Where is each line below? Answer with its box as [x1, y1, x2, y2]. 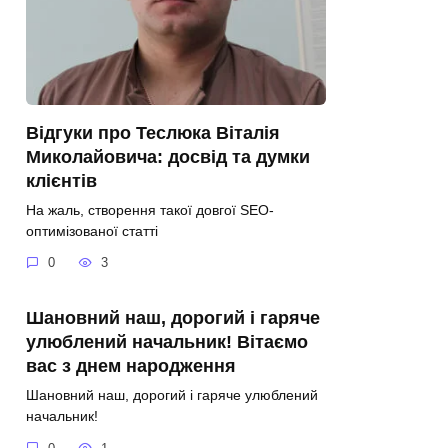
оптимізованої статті [26, 222, 158, 239]
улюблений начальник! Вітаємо [26, 331, 308, 352]
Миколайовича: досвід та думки [26, 146, 310, 167]
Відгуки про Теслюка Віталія [26, 122, 280, 143]
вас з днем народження [26, 355, 236, 376]
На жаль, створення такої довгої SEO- [26, 201, 274, 218]
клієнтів [26, 170, 97, 191]
